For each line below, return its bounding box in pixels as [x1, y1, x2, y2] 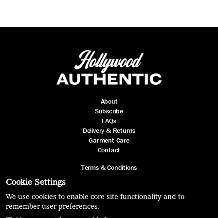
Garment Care [89, 135, 129, 145]
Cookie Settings [6, 177, 66, 187]
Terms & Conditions [81, 163, 137, 172]
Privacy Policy [90, 172, 128, 182]
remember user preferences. [6, 202, 100, 210]
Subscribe [94, 106, 124, 115]
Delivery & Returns [82, 126, 136, 135]
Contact [97, 145, 121, 154]
